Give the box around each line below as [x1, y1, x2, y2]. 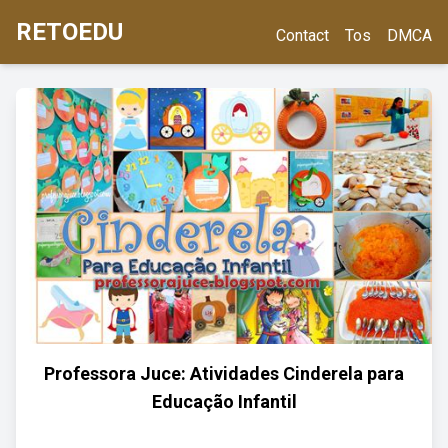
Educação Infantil [151, 391, 297, 412]
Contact [276, 26, 329, 45]
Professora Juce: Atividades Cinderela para [44, 363, 404, 384]
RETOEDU [16, 18, 123, 46]
